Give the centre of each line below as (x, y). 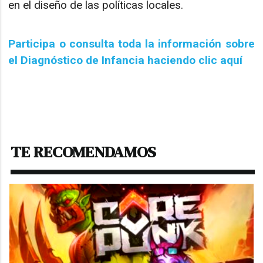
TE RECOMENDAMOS (84, 152)
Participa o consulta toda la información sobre (131, 44)
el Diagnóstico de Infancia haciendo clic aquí (126, 60)
